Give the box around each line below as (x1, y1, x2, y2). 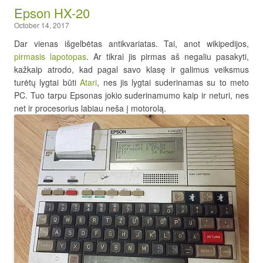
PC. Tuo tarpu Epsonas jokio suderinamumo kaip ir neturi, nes (14, 89, 249, 101)
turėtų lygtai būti (14, 76, 80, 88)
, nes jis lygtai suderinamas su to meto (97, 76, 249, 88)
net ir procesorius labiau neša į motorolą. (14, 102, 166, 114)
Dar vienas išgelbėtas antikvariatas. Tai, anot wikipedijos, (14, 37, 249, 49)
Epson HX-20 (14, 3, 90, 22)
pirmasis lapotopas (14, 50, 86, 62)
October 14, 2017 (14, 19, 69, 30)
